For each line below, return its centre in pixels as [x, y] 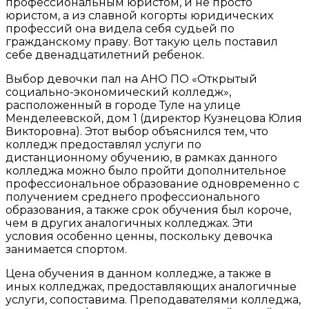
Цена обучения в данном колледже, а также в [138, 273]
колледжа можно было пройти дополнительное [146, 170]
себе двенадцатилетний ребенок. [105, 54]
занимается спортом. [66, 249]
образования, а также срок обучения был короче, [148, 210]
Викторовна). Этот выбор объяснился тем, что [137, 131]
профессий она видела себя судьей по [120, 28]
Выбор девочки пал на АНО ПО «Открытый [131, 79]
